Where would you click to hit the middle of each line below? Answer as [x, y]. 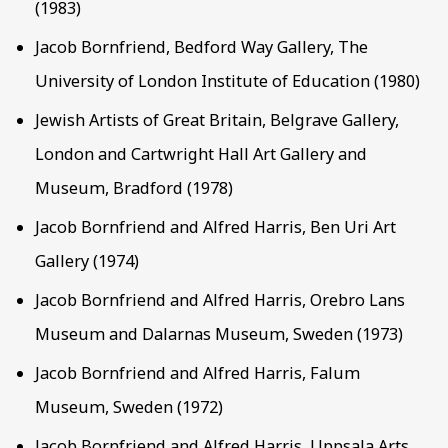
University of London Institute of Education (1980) [227, 81]
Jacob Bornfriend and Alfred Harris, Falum [197, 373]
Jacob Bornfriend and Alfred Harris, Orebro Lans [220, 300]
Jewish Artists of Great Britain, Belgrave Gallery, [217, 120]
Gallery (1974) [87, 261]
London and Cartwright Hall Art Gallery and [201, 154]
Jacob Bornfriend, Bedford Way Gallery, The [201, 47]
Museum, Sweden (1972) [129, 407]
